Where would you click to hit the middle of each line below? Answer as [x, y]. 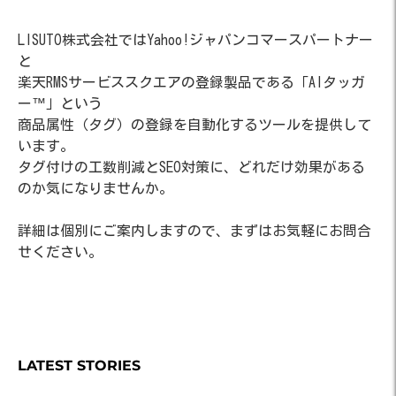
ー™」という [60, 103]
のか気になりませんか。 [95, 188]
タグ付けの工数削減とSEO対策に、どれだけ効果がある [191, 167]
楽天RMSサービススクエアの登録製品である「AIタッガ [191, 82]
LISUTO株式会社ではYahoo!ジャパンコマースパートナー [195, 40]
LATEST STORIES [79, 366]
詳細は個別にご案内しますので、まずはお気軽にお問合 [194, 231]
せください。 [60, 252]
